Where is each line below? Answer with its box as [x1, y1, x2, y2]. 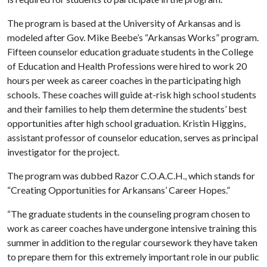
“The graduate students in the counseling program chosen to [7, 208, 250, 219]
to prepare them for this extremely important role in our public [7, 251, 259, 262]
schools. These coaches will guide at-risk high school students [7, 89, 256, 100]
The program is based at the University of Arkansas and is [7, 17, 241, 29]
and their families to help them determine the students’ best [7, 103, 247, 114]
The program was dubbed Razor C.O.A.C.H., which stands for [7, 170, 255, 181]
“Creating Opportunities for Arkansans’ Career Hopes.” [7, 184, 230, 195]
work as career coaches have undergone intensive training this [7, 222, 257, 234]
